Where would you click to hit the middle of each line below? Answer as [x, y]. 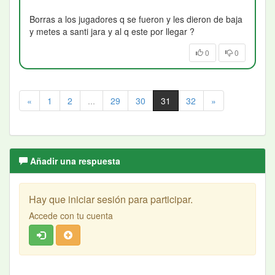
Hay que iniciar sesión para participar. [111, 199]
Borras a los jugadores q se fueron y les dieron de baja [136, 19]
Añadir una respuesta [74, 161]
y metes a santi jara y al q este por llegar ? [112, 32]
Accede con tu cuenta [71, 216]
